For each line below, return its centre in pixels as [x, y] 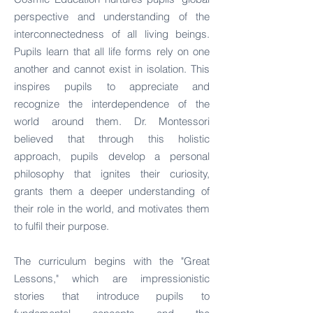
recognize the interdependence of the [112, 104]
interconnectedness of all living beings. [112, 34]
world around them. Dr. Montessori [112, 121]
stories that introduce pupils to [112, 296]
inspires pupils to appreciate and [112, 86]
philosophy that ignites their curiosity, [112, 174]
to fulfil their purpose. [61, 226]
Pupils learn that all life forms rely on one [112, 51]
